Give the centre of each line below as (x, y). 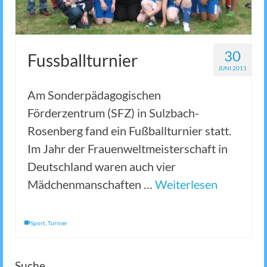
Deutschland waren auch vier (102, 167)
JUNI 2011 (232, 68)
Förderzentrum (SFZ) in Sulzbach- (113, 113)
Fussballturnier (83, 60)
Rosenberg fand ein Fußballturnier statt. (129, 131)
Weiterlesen (186, 184)
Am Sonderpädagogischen (94, 95)
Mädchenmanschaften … (91, 184)
